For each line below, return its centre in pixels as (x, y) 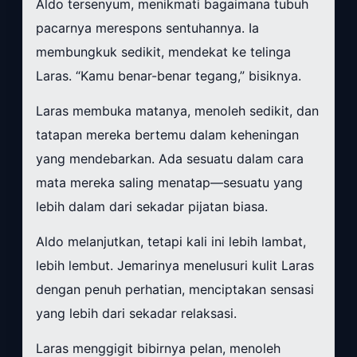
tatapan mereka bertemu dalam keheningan (167, 135)
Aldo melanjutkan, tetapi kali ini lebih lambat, (171, 242)
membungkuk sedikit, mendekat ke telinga (163, 52)
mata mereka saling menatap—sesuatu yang (169, 183)
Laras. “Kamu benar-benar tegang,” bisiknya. (169, 76)
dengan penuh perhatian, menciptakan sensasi (175, 290)
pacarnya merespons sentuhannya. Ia (147, 28)
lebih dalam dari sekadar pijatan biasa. (152, 207)
